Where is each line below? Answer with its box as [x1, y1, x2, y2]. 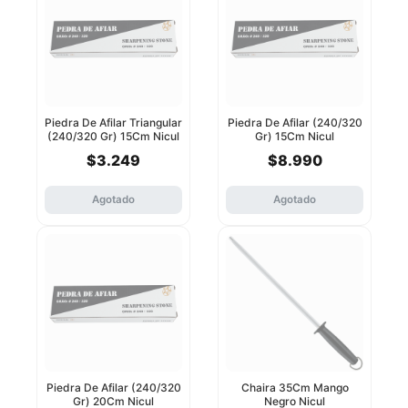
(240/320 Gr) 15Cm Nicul [47, 129, 179, 144]
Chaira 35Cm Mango [240, 381, 349, 395]
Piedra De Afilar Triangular [45, 116, 182, 130]
